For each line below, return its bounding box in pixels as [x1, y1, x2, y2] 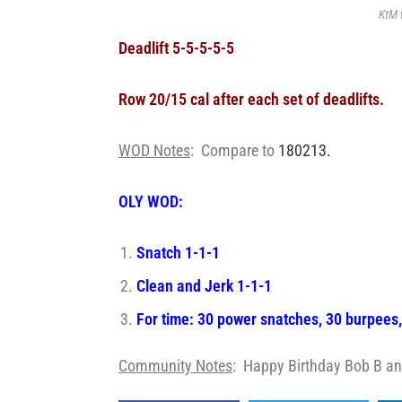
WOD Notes [118, 140, 190, 160]
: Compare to [190, 140, 278, 160]
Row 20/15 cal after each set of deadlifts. [118, 89, 384, 109]
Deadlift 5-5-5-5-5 [118, 38, 234, 57]
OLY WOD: [118, 191, 183, 211]
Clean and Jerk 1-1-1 [136, 275, 272, 295]
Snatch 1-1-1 [136, 242, 220, 262]
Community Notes [118, 355, 232, 375]
